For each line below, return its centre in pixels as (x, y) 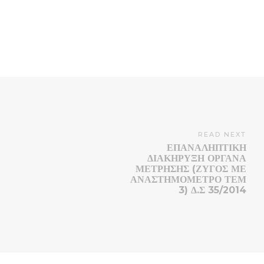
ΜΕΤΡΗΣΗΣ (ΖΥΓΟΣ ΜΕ (191, 169)
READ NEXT (222, 135)
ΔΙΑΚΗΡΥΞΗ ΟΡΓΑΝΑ (197, 159)
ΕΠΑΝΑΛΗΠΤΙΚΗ (207, 148)
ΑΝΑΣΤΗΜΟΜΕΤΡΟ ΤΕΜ (188, 180)
